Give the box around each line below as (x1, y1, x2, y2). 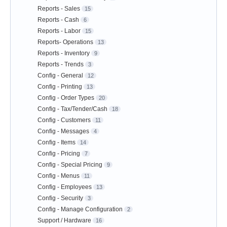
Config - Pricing (37, 150, 80, 158)
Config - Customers (37, 117, 91, 124)
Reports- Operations (37, 39, 93, 46)
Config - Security (37, 195, 83, 202)
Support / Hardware (37, 217, 91, 224)
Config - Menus (37, 172, 80, 180)
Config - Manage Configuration (37, 206, 123, 213)
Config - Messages (37, 128, 89, 135)
